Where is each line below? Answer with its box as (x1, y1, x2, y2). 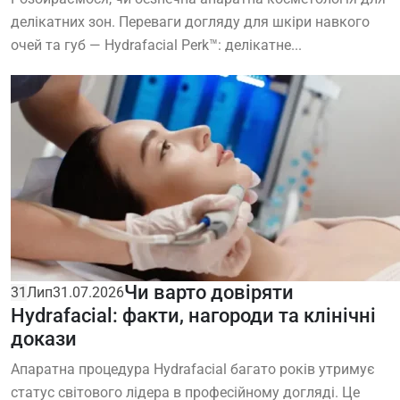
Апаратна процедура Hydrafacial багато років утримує (11, 361, 375, 379)
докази (11, 328, 77, 351)
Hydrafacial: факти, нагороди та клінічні (11, 304, 376, 328)
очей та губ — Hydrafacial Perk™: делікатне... (11, 37, 302, 54)
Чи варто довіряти (124, 281, 294, 304)
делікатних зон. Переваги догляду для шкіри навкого (11, 13, 370, 31)
